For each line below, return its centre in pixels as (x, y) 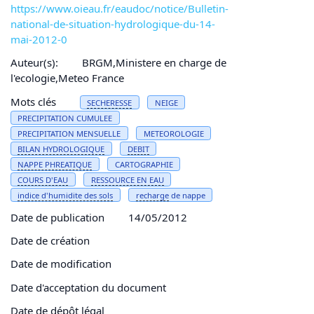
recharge (152, 195)
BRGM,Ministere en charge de (154, 63)
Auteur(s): (34, 63)
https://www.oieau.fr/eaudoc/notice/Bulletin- (120, 8)
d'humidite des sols (76, 195)
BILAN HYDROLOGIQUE (61, 149)
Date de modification (61, 264)
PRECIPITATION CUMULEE (65, 118)
